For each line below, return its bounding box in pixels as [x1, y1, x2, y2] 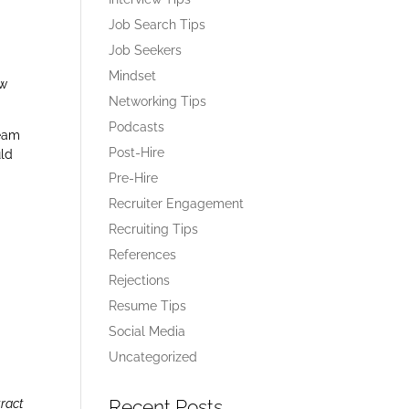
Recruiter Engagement [109, 196, 245, 211]
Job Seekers [109, 43, 183, 58]
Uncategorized [109, 350, 198, 364]
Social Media [109, 324, 186, 339]
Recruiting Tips [109, 222, 199, 236]
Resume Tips [109, 299, 187, 313]
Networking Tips [109, 94, 207, 109]
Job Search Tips [109, 17, 206, 32]
